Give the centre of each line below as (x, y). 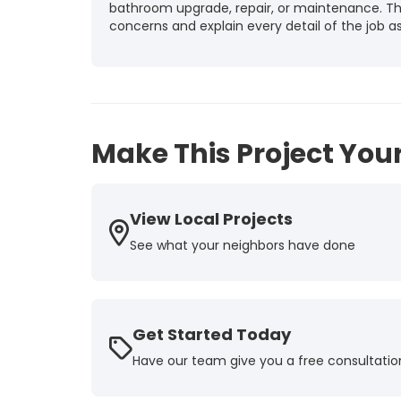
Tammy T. (152, 58)
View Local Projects (211, 219)
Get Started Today (212, 334)
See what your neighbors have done (243, 245)
